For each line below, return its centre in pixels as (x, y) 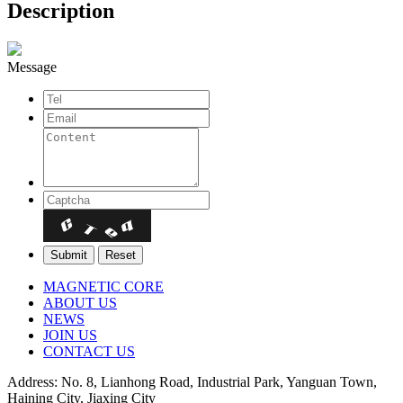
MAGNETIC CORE (103, 286)
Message (32, 67)
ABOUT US (80, 302)
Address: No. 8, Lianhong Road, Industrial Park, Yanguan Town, (192, 381)
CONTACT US (89, 351)
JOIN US (70, 335)
